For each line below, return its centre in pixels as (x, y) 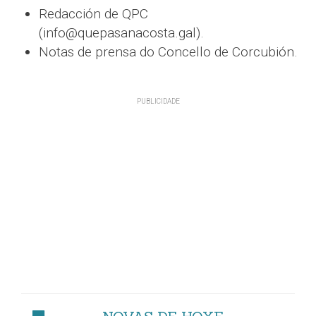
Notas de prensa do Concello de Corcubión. (168, 51)
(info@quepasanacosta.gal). (121, 32)
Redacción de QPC (93, 13)
